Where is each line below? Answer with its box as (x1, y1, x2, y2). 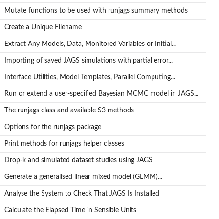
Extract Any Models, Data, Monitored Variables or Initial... (4, 41, 176, 48)
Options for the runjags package (4, 124, 101, 131)
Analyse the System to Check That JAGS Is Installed (4, 190, 159, 197)
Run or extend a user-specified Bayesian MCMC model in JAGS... (4, 90, 198, 98)
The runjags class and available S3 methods (4, 107, 134, 114)
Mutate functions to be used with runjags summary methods (4, 7, 188, 15)
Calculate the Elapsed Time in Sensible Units (4, 207, 136, 214)
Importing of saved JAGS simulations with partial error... (4, 57, 173, 65)
